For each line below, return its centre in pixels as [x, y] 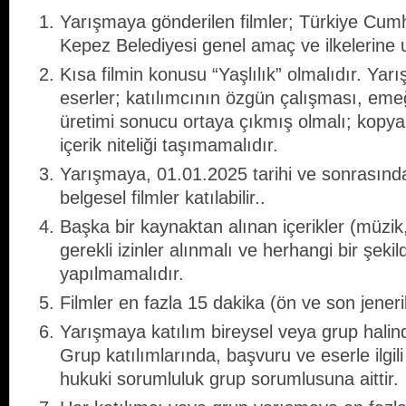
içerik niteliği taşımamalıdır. [169, 145]
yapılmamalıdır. [122, 274]
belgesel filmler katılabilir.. [163, 198]
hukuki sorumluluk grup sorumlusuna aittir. [229, 379]
